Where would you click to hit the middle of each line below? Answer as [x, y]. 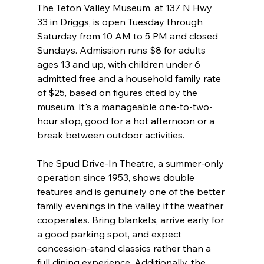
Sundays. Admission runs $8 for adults [122, 50]
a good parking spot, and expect [110, 234]
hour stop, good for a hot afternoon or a [127, 121]
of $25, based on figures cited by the [118, 93]
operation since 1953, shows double [117, 178]
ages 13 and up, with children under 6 [120, 65]
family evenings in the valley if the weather [131, 206]
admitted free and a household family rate [130, 79]
